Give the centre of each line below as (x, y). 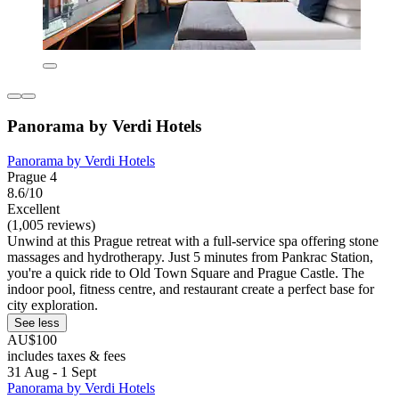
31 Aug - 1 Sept (52, 371)
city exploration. (53, 305)
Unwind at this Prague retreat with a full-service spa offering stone (193, 240)
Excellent (33, 208)
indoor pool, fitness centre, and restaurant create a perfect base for (191, 289)
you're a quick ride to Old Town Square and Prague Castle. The (186, 273)
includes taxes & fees (66, 355)
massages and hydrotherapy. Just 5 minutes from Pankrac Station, (190, 256)
